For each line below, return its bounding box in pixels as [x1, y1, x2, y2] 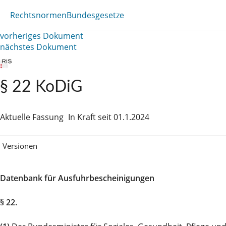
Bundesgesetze [67, 9, 124, 21]
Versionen [3, 140, 37, 151]
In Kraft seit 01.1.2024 [68, 111, 149, 123]
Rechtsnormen [10, 9, 67, 21]
